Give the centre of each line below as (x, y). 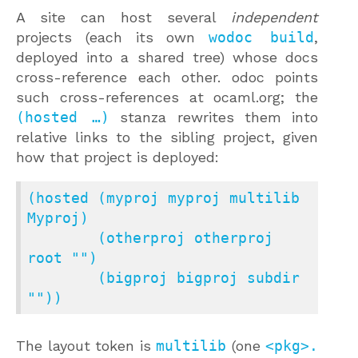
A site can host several (123, 17)
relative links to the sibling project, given (167, 137)
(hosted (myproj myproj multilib (163, 197)
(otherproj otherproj (62, 237)
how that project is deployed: (117, 157)
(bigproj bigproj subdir (62, 277)
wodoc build (262, 37)
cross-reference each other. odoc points (167, 77)
